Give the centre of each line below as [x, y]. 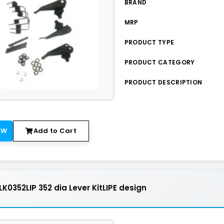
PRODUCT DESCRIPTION [163, 82]
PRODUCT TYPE [149, 42]
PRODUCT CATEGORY [159, 62]
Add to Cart [55, 131]
